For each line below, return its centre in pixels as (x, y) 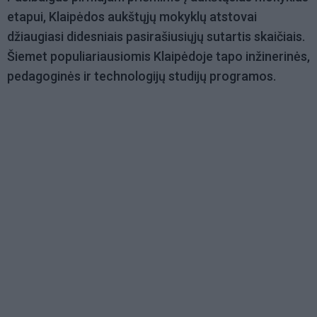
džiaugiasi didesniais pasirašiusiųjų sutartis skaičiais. (156, 37)
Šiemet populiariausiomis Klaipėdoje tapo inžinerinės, (158, 57)
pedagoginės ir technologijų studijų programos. (142, 76)
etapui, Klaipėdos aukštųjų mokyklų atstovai (132, 17)
